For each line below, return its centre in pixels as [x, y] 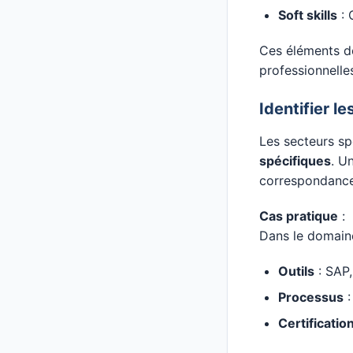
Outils [296, 271]
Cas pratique [299, 216]
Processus [311, 297]
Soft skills [308, 15]
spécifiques [295, 161]
